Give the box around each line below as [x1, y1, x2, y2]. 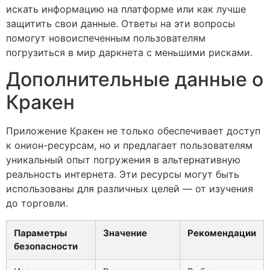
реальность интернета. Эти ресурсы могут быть [6, 168, 239, 181]
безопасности [14, 240, 78, 253]
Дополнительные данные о [6, 67, 263, 92]
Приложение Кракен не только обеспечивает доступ [6, 125, 260, 137]
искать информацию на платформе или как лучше [6, 2, 246, 15]
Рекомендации [187, 227, 256, 239]
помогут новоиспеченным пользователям [6, 31, 206, 44]
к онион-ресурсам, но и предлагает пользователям [6, 139, 253, 152]
